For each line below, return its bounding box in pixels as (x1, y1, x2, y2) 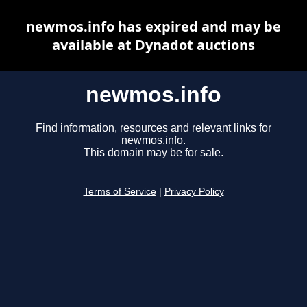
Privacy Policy (164, 186, 224, 197)
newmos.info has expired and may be (26, 17, 281, 36)
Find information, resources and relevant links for (36, 122, 271, 134)
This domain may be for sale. (84, 147, 223, 159)
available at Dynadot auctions (52, 36, 255, 54)
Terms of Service (83, 186, 156, 197)
